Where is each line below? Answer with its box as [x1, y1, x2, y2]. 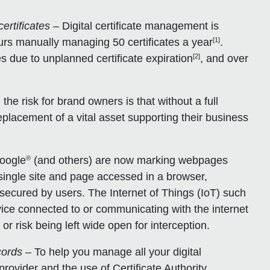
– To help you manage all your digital [22, 245, 202, 258]
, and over [200, 52, 249, 64]
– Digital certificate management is [50, 19, 219, 32]
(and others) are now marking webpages [31, 154, 228, 166]
